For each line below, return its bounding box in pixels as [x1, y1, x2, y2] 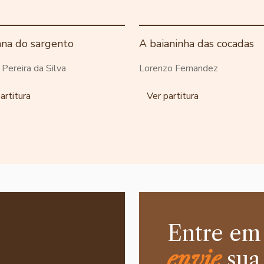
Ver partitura [147, 89, 199, 103]
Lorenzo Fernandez [139, 61, 218, 75]
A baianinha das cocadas [139, 36, 254, 51]
